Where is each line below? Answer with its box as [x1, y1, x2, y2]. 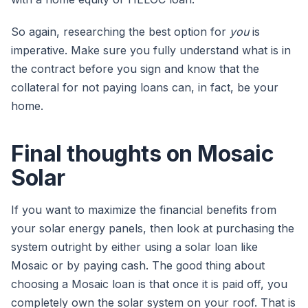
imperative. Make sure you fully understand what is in [11, 43, 291, 58]
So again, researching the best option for [11, 25, 230, 39]
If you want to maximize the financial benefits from [11, 203, 276, 217]
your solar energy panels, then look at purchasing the [11, 221, 294, 236]
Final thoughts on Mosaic [11, 140, 274, 168]
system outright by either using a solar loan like [11, 240, 258, 254]
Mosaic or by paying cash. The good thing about [11, 258, 265, 273]
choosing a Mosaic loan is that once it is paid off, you [11, 277, 287, 291]
